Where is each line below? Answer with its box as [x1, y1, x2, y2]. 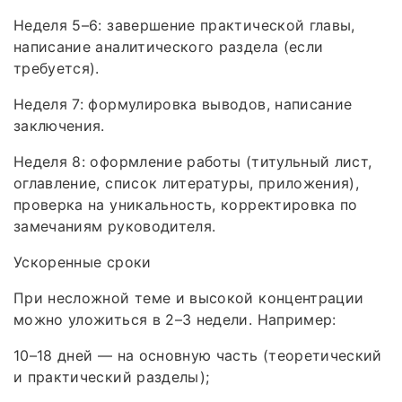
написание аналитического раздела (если [13, 37, 324, 56]
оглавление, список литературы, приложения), [13, 173, 360, 192]
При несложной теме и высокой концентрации [13, 288, 364, 307]
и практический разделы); [13, 367, 210, 386]
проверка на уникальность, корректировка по [13, 195, 358, 214]
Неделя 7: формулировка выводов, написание [13, 94, 353, 113]
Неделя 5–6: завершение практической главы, [13, 15, 355, 34]
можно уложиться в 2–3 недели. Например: [13, 310, 336, 328]
